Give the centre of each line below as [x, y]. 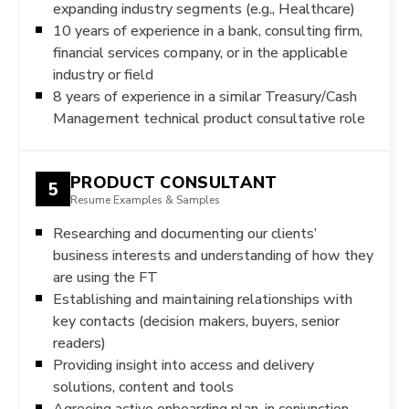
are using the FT [105, 277]
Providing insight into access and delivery [184, 365]
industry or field [103, 74]
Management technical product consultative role [209, 118]
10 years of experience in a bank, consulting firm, [208, 31]
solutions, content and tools [143, 387]
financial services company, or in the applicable [200, 52]
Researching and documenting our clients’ [185, 233]
